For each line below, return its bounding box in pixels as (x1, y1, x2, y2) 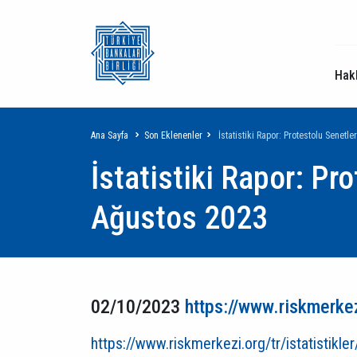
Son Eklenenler (144, 130, 202, 141)
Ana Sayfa (91, 130, 128, 141)
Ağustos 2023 (91, 199, 268, 237)
